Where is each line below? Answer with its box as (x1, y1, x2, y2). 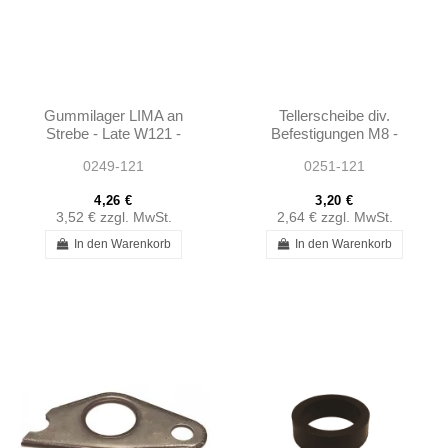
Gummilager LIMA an (44, 107, 183, 125)
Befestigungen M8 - (271, 125, 398, 143)
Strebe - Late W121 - (46, 125, 181, 143)
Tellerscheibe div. (279, 107, 390, 125)
